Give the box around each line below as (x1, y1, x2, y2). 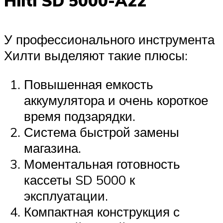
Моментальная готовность (24, 155, 180, 172)
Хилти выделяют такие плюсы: (4, 47, 188, 64)
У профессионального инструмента (4, 31, 215, 48)
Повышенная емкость (24, 76, 153, 92)
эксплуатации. (24, 187, 108, 204)
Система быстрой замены (24, 123, 179, 140)
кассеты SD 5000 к (24, 171, 135, 188)
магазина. (24, 139, 81, 156)
